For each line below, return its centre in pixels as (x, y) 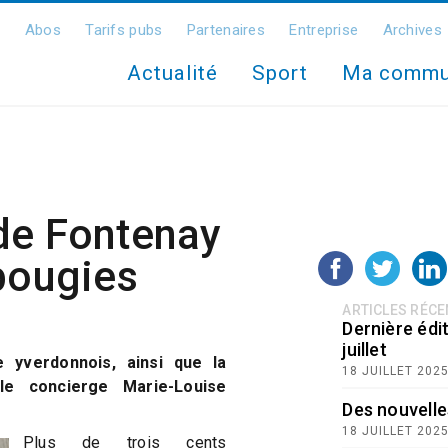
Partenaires (226, 30)
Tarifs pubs (124, 30)
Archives (412, 30)
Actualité (172, 73)
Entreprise (324, 30)
